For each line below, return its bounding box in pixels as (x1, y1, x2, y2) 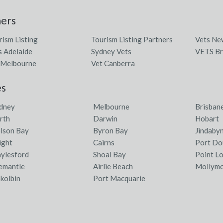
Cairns (93, 138, 115, 147)
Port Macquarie (93, 174, 146, 183)
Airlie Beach (93, 162, 133, 171)
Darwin (93, 114, 118, 123)
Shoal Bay (93, 150, 126, 159)
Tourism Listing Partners (91, 35, 173, 44)
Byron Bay (93, 126, 128, 135)
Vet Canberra (91, 59, 135, 68)
